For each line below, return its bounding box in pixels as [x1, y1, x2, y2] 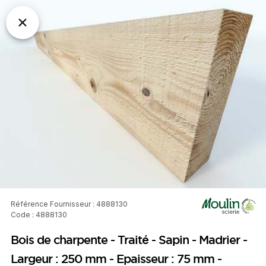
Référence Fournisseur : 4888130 [11, 199, 128, 209]
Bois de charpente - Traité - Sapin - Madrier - [11, 233, 247, 246]
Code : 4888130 [11, 210, 67, 220]
